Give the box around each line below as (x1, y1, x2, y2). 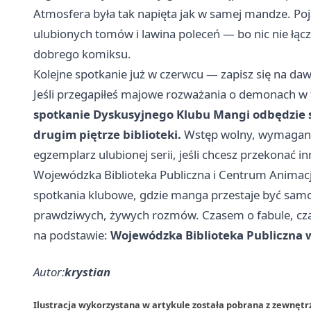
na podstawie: (33, 227, 110, 243)
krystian (65, 264, 110, 280)
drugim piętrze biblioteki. (33, 126, 181, 142)
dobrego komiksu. (33, 46, 131, 62)
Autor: (33, 264, 65, 280)
